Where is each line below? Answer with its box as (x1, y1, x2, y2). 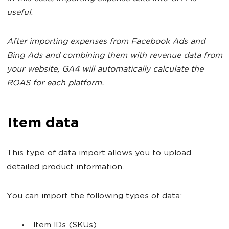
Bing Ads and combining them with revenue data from (7, 52, 222, 60)
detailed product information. (7, 163, 124, 172)
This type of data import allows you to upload (7, 149, 191, 158)
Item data (7, 116, 79, 131)
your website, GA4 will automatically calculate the (7, 65, 203, 74)
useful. (7, 9, 33, 17)
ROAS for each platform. (7, 79, 104, 88)
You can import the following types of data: (7, 192, 182, 201)
